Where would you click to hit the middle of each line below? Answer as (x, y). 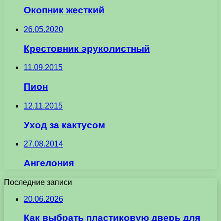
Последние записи (38, 182)
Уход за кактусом (64, 125)
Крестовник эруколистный (87, 48)
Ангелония (49, 163)
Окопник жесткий (64, 10)
